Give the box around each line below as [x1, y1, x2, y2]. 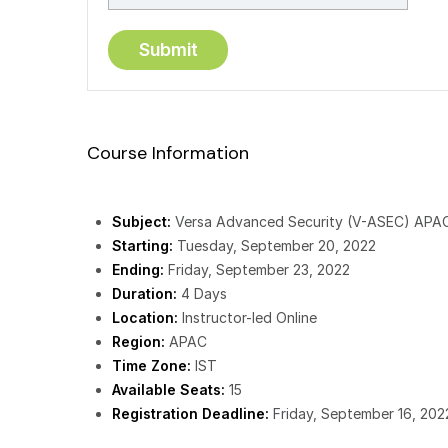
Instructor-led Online [178, 308, 317, 326]
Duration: [112, 284, 177, 302]
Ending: [112, 260, 164, 278]
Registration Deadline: [112, 404, 269, 422]
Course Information [87, 140, 249, 165]
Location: [112, 308, 178, 326]
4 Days [177, 284, 227, 302]
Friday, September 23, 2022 [164, 260, 350, 278]
